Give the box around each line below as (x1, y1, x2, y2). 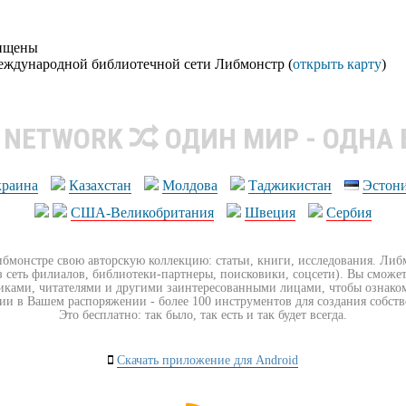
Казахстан (69, 177, 131, 193)
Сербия (326, 204, 372, 220)
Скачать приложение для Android (117, 353, 298, 367)
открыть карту (293, 55, 382, 72)
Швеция (245, 204, 295, 220)
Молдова (162, 177, 217, 193)
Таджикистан (248, 177, 332, 193)
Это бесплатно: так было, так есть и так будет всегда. (59, 307, 347, 322)
